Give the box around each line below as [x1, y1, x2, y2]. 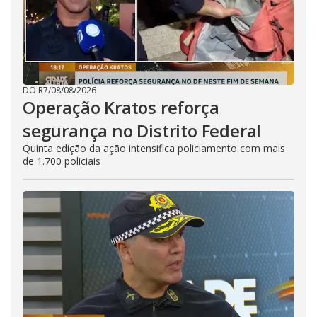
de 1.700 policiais [23, 154, 100, 168]
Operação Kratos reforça [23, 96, 219, 119]
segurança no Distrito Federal [23, 119, 262, 142]
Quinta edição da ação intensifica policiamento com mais [23, 142, 285, 155]
